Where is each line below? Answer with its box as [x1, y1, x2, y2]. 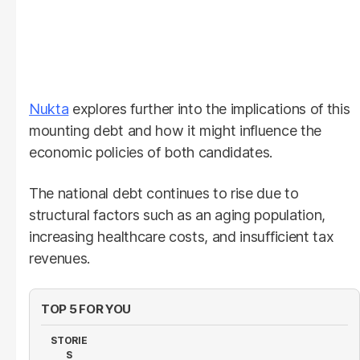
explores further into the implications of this [68, 100, 350, 117]
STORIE [51, 333, 88, 346]
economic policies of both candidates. [29, 143, 273, 161]
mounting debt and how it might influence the [29, 121, 321, 139]
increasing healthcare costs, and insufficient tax [29, 227, 334, 245]
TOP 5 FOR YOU [41, 301, 132, 317]
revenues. [29, 249, 91, 267]
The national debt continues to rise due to [29, 184, 299, 202]
